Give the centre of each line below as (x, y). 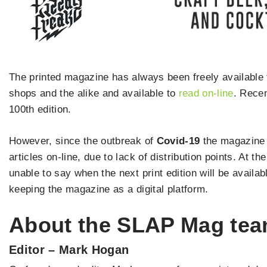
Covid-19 (178, 141)
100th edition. (40, 110)
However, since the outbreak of (83, 141)
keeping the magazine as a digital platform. (109, 189)
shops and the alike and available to (94, 94)
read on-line (206, 94)
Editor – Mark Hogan (69, 250)
